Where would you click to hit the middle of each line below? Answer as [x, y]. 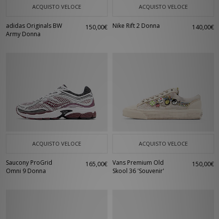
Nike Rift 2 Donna [136, 26]
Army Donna [23, 34]
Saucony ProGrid [29, 163]
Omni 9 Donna [26, 171]
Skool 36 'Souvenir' [138, 171]
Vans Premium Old [138, 163]
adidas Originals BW [34, 26]
